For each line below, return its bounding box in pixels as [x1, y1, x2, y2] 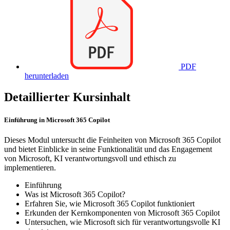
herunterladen [25, 71, 69, 80]
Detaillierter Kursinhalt [4, 90, 130, 104]
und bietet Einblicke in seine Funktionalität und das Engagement [4, 144, 212, 154]
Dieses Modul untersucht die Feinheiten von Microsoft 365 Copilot [4, 135, 221, 144]
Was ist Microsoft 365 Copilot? [25, 189, 125, 199]
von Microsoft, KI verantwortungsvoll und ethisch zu [4, 154, 176, 163]
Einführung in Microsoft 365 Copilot [4, 116, 110, 124]
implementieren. [4, 163, 56, 172]
